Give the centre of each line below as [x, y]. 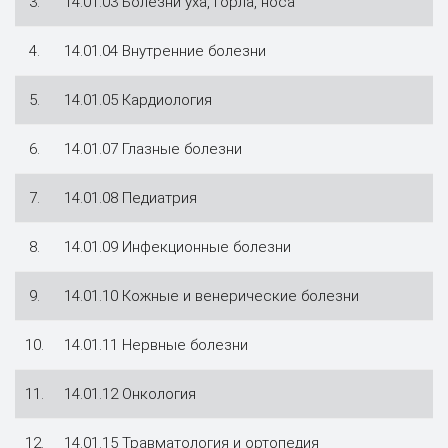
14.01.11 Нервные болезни [156, 344]
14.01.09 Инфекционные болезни [177, 246]
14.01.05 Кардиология [138, 99]
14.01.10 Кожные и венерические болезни [211, 295]
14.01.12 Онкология [130, 393]
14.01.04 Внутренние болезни [165, 50]
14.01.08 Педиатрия [130, 197]
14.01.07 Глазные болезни [153, 148]
